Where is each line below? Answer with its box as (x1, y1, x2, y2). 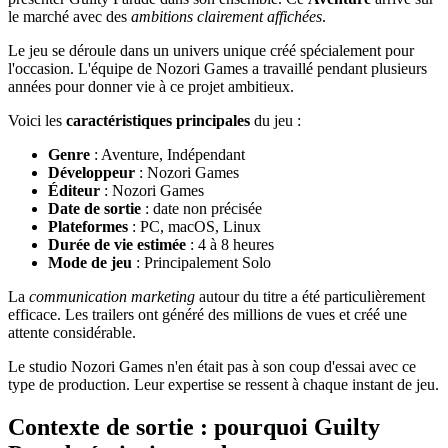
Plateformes (48, 217, 128, 235)
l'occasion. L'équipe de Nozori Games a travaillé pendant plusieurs (8, 59, 427, 77)
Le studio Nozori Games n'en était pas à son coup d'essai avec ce (8, 357, 416, 375)
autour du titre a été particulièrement (195, 287, 425, 305)
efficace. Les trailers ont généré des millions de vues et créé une (8, 305, 407, 323)
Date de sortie (48, 199, 141, 217)
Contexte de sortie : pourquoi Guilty (8, 413, 380, 440)
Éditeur (48, 181, 100, 199)
